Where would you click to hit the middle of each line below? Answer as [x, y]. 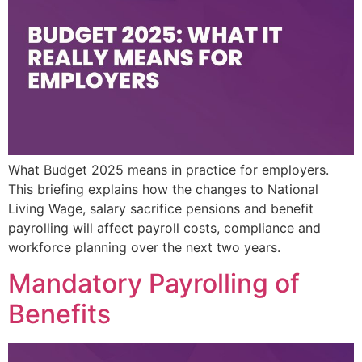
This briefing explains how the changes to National [163, 189]
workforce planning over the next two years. [144, 247]
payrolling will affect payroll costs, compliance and [164, 227]
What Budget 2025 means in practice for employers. [168, 169]
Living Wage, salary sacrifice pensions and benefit [161, 208]
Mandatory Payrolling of [154, 283]
